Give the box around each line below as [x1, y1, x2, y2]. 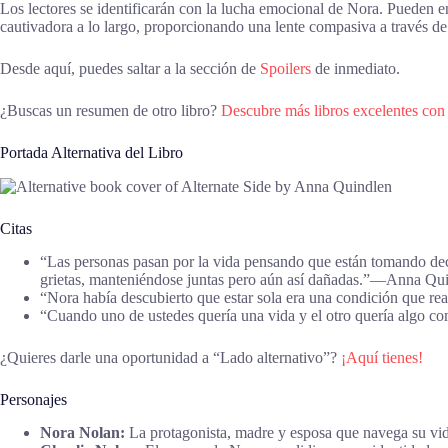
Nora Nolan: [40, 424, 125, 442]
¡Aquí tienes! [341, 349, 423, 367]
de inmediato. [311, 60, 400, 78]
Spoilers [260, 60, 311, 78]
